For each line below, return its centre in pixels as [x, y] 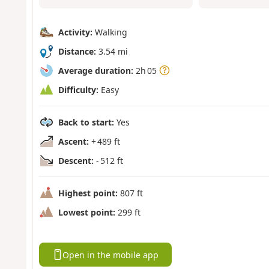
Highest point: [88, 193]
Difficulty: [78, 89]
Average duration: [95, 70]
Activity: [75, 32]
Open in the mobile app [111, 255]
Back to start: [86, 122]
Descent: [76, 160]
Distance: [77, 51]
